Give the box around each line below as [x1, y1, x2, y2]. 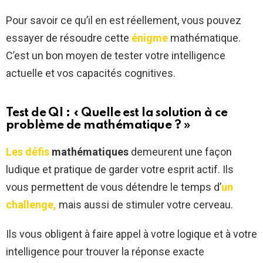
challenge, [6, 198, 56, 211]
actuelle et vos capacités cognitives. [6, 67, 176, 80]
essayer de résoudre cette [6, 32, 129, 45]
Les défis [6, 146, 49, 159]
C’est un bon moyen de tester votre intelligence [6, 49, 225, 62]
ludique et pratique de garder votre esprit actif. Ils [6, 163, 234, 176]
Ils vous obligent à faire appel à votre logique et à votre [6, 228, 257, 241]
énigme [129, 32, 168, 45]
